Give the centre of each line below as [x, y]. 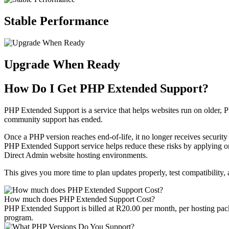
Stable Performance [56, 21]
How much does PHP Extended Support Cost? [79, 199]
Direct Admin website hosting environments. [76, 155]
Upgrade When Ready [62, 64]
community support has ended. [53, 119]
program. [19, 217]
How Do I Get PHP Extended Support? [106, 88]
